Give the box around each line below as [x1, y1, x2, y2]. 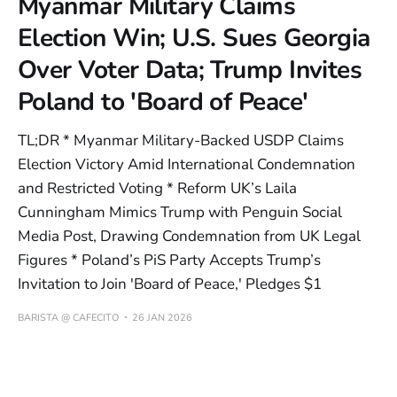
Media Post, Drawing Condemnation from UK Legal [18, 225, 361, 246]
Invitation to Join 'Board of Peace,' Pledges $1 [18, 273, 322, 294]
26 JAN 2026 [132, 310, 192, 324]
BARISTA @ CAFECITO [18, 310, 119, 324]
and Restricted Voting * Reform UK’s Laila [18, 177, 297, 198]
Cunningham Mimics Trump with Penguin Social [18, 201, 342, 222]
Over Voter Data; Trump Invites [18, 52, 362, 87]
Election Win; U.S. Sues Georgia [18, 20, 370, 55]
